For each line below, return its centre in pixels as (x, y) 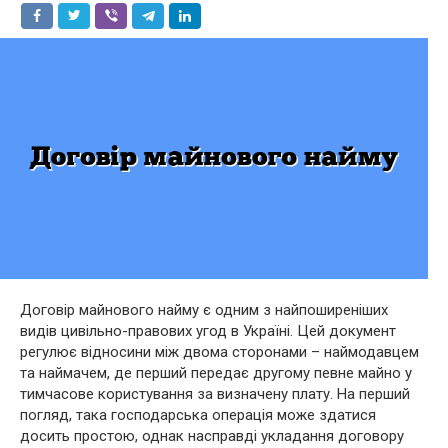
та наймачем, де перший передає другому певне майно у (216, 372)
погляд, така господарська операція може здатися (198, 414)
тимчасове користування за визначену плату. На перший (215, 393)
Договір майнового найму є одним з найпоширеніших (204, 309)
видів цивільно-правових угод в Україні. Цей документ (208, 330)
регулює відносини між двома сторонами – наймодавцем (219, 351)
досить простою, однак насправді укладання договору (212, 435)
